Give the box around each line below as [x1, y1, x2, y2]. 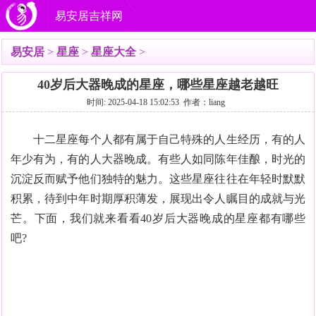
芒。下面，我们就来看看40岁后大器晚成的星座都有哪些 [11, 212, 305, 224]
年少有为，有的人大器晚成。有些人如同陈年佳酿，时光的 [11, 153, 305, 165]
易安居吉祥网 [55, 10, 123, 22]
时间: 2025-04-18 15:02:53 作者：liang [87, 97, 229, 107]
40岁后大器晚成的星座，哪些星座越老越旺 [37, 78, 279, 92]
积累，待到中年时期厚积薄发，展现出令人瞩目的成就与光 [11, 193, 305, 205]
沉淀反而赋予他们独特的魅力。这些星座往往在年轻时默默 [11, 173, 305, 185]
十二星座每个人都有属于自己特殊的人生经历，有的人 [11, 133, 305, 145]
